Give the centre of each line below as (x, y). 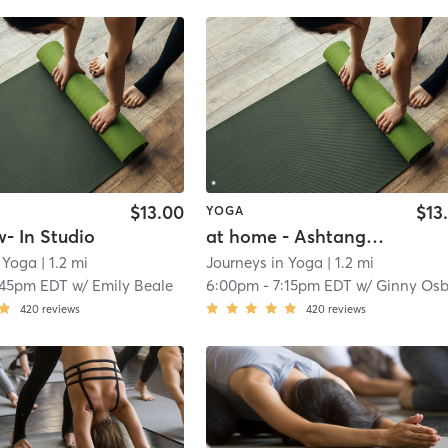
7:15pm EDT (313, 286)
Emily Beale (133, 286)
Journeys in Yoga (265, 263)
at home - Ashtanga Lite (375, 237)
